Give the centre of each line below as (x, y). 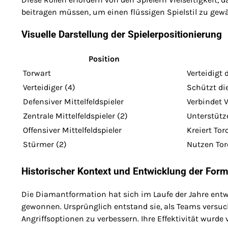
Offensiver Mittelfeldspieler (72, 130)
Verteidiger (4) (49, 88)
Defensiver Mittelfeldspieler (73, 102)
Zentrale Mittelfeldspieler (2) (75, 116)
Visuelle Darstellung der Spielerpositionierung (122, 35)
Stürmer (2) (45, 145)
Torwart (37, 73)
